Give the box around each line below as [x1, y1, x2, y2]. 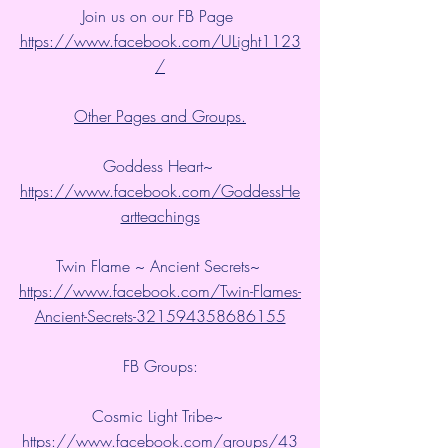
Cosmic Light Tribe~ [92, 404, 228, 427]
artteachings [120, 204, 200, 227]
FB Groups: [122, 354, 198, 377]
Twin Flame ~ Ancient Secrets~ [55, 254, 265, 277]
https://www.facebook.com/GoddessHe [20, 179, 300, 202]
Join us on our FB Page [82, 4, 238, 27]
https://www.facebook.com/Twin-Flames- [19, 279, 301, 302]
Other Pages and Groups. [74, 104, 246, 127]
